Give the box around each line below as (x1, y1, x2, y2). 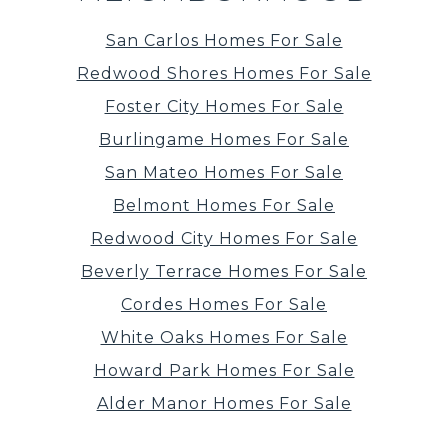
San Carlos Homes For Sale (105, 31, 343, 51)
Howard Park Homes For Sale (93, 361, 355, 381)
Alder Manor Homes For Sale (96, 394, 352, 414)
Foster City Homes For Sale (104, 97, 344, 117)
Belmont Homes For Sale (113, 196, 335, 216)
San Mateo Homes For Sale (105, 163, 343, 183)
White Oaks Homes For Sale (100, 328, 348, 348)
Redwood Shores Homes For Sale (76, 64, 372, 84)
